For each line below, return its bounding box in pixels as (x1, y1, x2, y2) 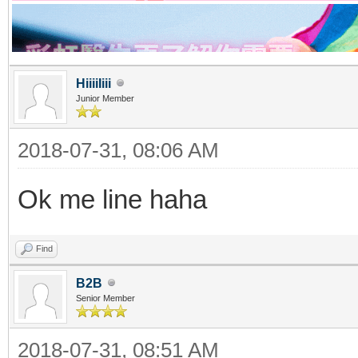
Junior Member (76, 93, 134, 103)
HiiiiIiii (76, 76, 111, 90)
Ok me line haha (18, 184, 207, 214)
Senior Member (76, 292, 135, 303)
